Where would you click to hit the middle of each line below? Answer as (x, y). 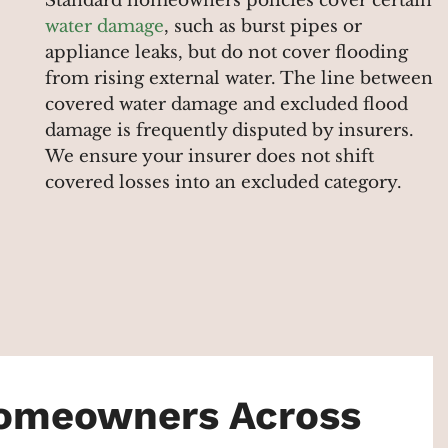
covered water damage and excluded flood (226, 105)
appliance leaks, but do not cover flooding (226, 53)
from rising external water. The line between (239, 79)
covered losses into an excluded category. (223, 183)
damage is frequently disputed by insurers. (229, 131)
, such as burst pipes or (263, 27)
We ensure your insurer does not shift (209, 157)
